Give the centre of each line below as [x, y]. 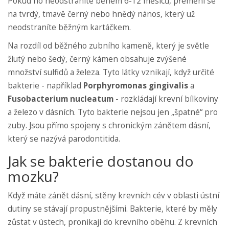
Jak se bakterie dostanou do [101, 161]
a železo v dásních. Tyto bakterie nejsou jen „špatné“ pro [113, 112]
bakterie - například [45, 86]
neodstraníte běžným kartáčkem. [69, 28]
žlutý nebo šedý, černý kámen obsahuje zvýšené [97, 59]
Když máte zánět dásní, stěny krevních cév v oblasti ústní [113, 196]
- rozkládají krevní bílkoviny [166, 99]
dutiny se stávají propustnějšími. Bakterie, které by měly [112, 209]
